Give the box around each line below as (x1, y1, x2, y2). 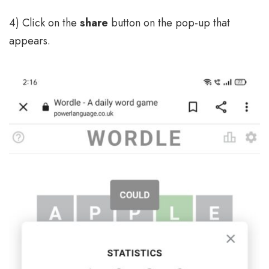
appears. (9, 33, 50, 49)
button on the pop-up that (108, 15, 230, 31)
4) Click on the (9, 15, 80, 31)
